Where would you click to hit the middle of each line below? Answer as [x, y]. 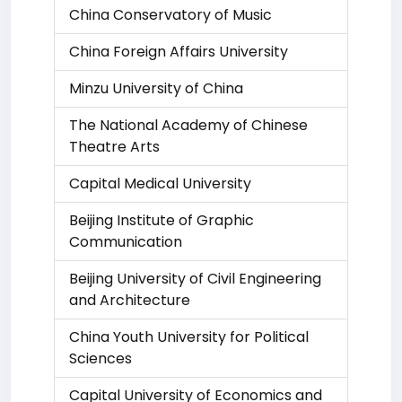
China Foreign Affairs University [179, 52]
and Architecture [130, 300]
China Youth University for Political [189, 337]
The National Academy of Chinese [188, 125]
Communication [126, 242]
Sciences [100, 358]
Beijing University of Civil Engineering [195, 279]
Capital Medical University [160, 184]
